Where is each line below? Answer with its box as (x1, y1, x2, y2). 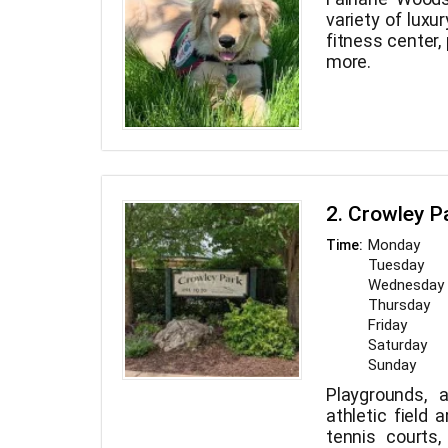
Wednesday (368, 276, 444, 295)
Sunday (368, 356, 416, 375)
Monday (368, 236, 420, 255)
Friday (368, 316, 407, 335)
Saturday (368, 336, 427, 355)
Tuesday (368, 256, 424, 275)
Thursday (368, 296, 430, 315)
